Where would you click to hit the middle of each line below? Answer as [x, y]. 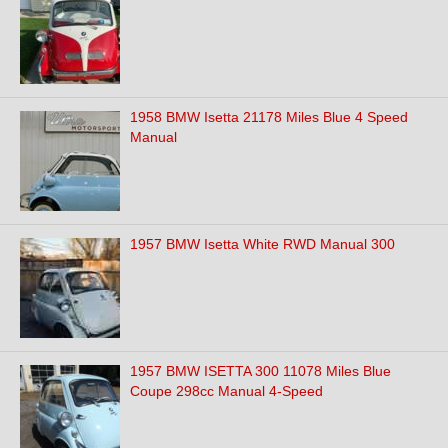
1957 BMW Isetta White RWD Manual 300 [262, 244]
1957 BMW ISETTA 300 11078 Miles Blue [260, 371]
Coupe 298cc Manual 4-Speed [226, 391]
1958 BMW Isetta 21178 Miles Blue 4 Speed [269, 117]
